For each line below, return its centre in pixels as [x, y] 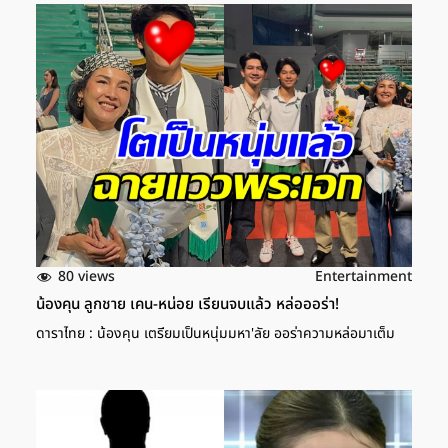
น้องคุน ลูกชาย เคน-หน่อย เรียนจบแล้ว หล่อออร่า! [187, 305]
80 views [86, 276]
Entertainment [363, 277]
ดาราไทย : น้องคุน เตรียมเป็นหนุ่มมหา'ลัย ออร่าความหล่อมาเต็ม [215, 334]
